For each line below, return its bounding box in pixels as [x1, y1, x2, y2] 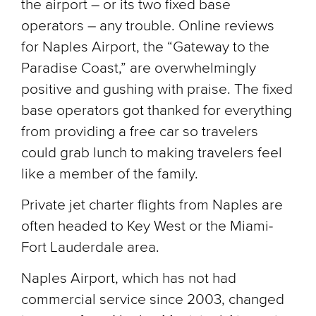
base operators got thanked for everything [21, 102, 292, 119]
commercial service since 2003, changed [21, 291, 284, 308]
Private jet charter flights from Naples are [21, 196, 283, 214]
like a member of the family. [21, 165, 198, 183]
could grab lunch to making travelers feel [21, 144, 282, 162]
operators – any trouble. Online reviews [21, 17, 274, 35]
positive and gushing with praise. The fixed [21, 80, 293, 98]
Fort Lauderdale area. [21, 238, 159, 256]
